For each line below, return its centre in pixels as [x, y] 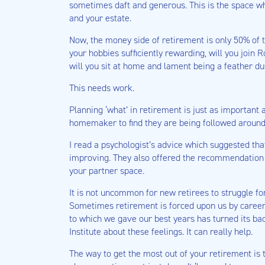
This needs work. [102, 88]
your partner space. [107, 171]
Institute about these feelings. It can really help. [161, 232]
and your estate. [100, 18]
